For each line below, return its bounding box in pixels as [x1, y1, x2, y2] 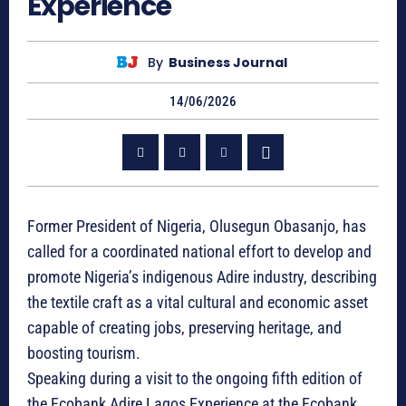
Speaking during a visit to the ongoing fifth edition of [27, 369, 362, 389]
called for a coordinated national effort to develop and [27, 242, 372, 262]
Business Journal [169, 53, 287, 72]
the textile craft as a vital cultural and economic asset [27, 293, 368, 313]
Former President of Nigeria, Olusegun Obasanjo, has [27, 217, 366, 237]
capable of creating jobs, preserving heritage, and [27, 318, 342, 338]
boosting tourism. [27, 343, 140, 363]
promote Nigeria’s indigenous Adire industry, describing [27, 267, 377, 287]
